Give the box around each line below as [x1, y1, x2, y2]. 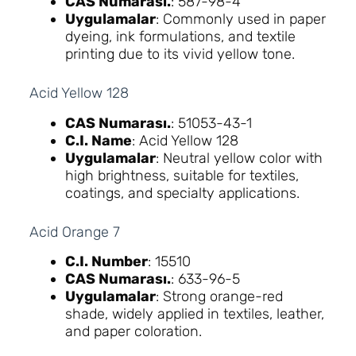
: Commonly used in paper [155, 10, 326, 29]
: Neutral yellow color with [155, 149, 323, 167]
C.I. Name [64, 131, 132, 149]
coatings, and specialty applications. [64, 184, 300, 202]
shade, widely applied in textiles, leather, [64, 304, 324, 323]
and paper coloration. [64, 322, 202, 340]
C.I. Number [64, 252, 148, 270]
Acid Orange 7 [29, 222, 120, 241]
